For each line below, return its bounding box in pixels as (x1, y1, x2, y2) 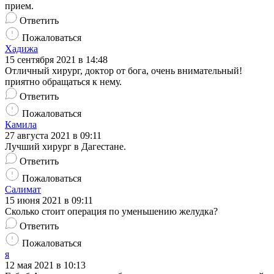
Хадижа (5, 43, 38, 54)
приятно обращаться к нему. (5, 76, 122, 87)
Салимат (5, 184, 41, 195)
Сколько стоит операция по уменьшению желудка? (5, 206, 218, 217)
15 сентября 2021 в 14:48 (5, 54, 108, 65)
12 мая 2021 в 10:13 (5, 260, 86, 271)
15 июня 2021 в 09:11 (5, 195, 93, 206)
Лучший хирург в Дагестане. (5, 141, 126, 152)
